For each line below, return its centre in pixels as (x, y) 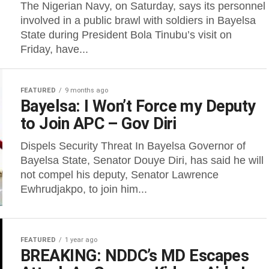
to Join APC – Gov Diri (98, 124)
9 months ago (86, 90)
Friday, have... (54, 49)
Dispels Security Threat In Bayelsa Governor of (133, 146)
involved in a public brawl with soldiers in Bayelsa (138, 20)
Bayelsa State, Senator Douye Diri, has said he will (142, 160)
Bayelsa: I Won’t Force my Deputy (138, 106)
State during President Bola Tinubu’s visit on (126, 35)
